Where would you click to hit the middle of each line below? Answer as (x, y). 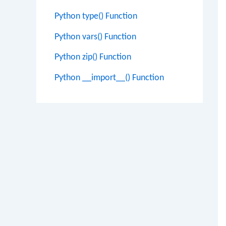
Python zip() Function (93, 57)
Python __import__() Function (109, 78)
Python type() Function (96, 16)
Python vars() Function (95, 37)
